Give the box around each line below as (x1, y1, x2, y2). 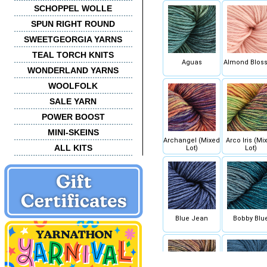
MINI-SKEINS (47, 128, 99, 137)
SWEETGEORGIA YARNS (24, 35, 122, 44)
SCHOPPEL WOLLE (34, 4, 112, 13)
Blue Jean (175, 215, 208, 222)
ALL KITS (54, 143, 92, 153)
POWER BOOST (41, 112, 105, 122)
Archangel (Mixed (163, 136, 220, 144)
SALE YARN (49, 97, 97, 106)
